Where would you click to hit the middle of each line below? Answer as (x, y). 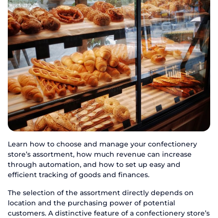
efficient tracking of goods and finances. (79, 175)
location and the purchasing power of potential (91, 203)
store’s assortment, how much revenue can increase (100, 154)
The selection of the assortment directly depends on (101, 193)
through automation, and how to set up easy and (94, 164)
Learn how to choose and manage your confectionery (102, 144)
